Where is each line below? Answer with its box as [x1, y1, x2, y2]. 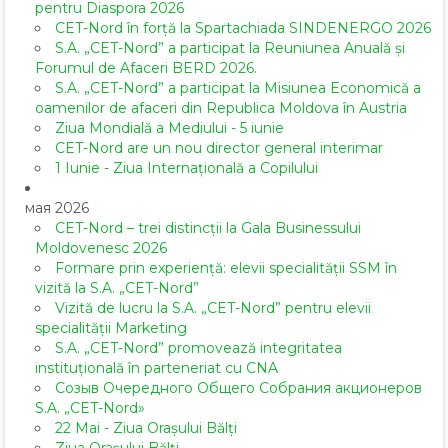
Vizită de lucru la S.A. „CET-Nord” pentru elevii [55, 299, 371, 318]
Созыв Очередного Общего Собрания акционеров [55, 379, 422, 398]
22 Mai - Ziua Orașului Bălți [55, 419, 237, 438]
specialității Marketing [35, 319, 187, 338]
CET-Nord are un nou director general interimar [55, 139, 383, 158]
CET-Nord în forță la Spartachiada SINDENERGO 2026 [55, 19, 431, 38]
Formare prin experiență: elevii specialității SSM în [55, 259, 397, 278]
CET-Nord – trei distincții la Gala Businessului [55, 219, 361, 238]
